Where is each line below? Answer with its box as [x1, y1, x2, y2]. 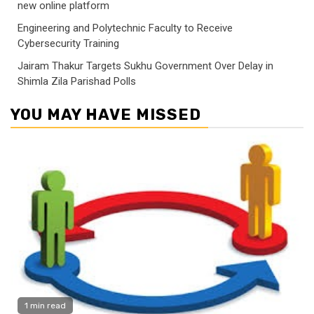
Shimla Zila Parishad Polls [18, 75, 136, 88]
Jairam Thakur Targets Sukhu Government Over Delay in [18, 60, 273, 73]
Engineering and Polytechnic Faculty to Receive [18, 22, 233, 35]
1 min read [25, 301, 66, 311]
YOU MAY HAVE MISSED [11, 105, 201, 125]
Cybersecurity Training [18, 37, 119, 50]
